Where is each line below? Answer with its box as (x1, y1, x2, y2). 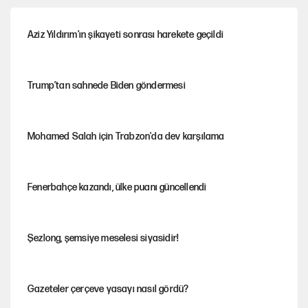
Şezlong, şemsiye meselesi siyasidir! (27, 232, 179, 245)
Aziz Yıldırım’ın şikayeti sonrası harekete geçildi (27, 29, 223, 41)
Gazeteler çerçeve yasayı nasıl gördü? (27, 283, 189, 296)
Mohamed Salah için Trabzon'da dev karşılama (27, 131, 225, 143)
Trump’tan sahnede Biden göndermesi (27, 80, 186, 92)
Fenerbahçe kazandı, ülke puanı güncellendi (27, 181, 207, 194)
